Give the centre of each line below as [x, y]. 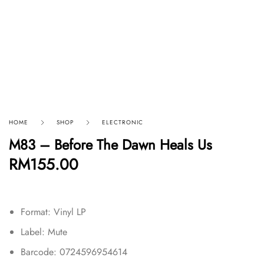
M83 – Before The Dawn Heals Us [110, 144]
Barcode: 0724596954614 [74, 252]
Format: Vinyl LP [53, 212]
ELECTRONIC [123, 122]
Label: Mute [44, 232]
